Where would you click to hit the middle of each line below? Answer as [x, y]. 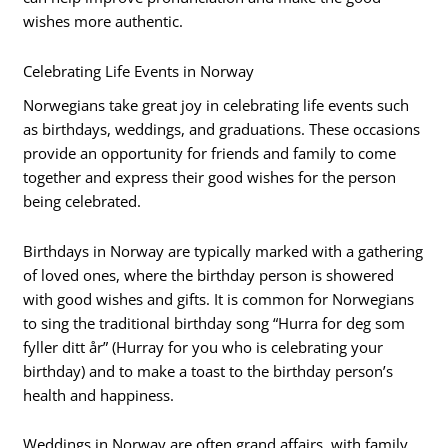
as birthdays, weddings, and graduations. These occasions [222, 128]
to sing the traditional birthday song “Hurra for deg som [214, 322]
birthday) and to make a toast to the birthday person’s [208, 370]
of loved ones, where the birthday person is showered [209, 274]
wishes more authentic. [103, 21]
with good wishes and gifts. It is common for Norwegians [219, 298]
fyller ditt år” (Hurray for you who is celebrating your [203, 346]
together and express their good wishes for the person [210, 176]
